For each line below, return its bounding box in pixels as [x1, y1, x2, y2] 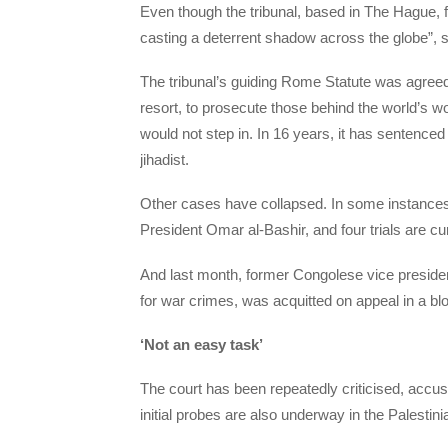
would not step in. [140, 125, 257, 143]
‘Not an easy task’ [140, 335, 263, 353]
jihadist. [140, 151, 189, 169]
